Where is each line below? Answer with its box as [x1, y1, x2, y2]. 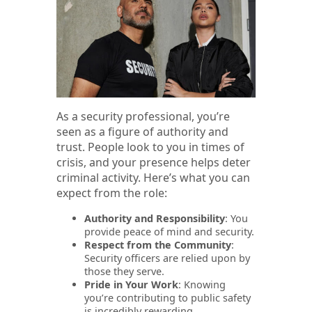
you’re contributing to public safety [84, 290, 251, 304]
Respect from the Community [84, 237, 231, 251]
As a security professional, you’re [56, 108, 230, 124]
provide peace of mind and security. [84, 224, 254, 238]
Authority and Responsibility [84, 211, 225, 225]
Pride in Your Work [84, 277, 178, 291]
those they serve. [84, 264, 164, 278]
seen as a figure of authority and [56, 123, 228, 139]
